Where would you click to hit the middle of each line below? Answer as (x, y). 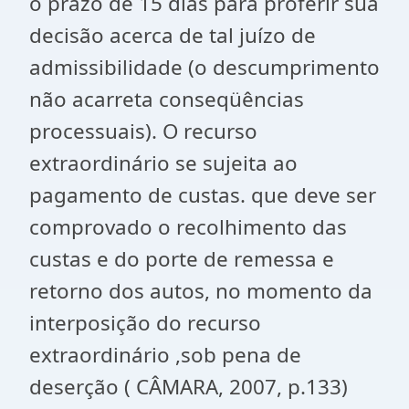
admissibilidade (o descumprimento (204, 67)
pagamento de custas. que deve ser (203, 195)
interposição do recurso (145, 323)
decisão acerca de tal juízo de (173, 35)
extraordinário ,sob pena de (165, 355)
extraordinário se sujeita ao (163, 163)
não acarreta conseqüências (167, 99)
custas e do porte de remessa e (182, 259)
